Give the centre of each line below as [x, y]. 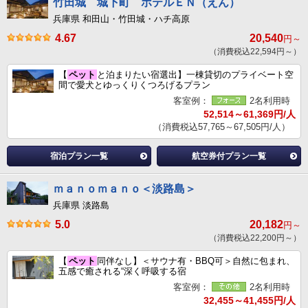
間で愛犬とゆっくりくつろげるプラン [134, 85]
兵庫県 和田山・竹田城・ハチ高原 [121, 19]
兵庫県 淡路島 [81, 206]
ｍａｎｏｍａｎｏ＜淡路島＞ [124, 189]
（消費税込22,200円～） [255, 238]
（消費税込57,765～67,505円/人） [222, 127]
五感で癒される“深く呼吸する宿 [122, 272]
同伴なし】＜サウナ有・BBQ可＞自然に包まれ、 [196, 261]
